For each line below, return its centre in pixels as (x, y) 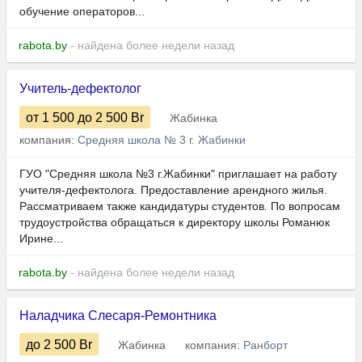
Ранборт (265, 345)
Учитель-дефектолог (80, 89)
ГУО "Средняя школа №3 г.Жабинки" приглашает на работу (178, 174)
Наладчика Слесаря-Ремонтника (118, 316)
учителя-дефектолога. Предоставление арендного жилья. (173, 190)
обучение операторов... (82, 12)
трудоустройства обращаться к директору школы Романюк (175, 223)
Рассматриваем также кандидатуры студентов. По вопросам (180, 206)
